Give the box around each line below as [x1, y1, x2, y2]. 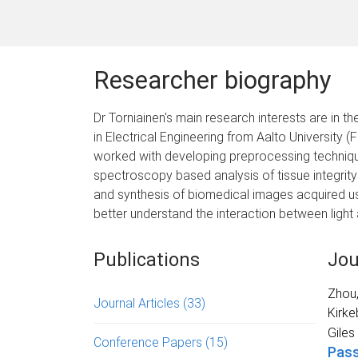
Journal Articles [93, 295, 183, 311]
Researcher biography [93, 65, 332, 95]
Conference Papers [93, 334, 205, 350]
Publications [93, 249, 200, 271]
